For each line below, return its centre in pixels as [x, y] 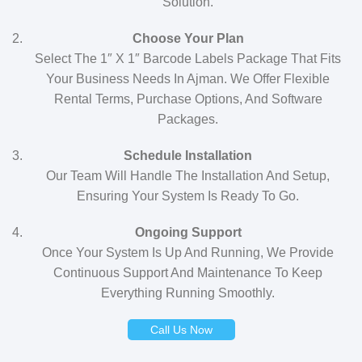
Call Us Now [181, 330]
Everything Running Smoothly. [188, 293]
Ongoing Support [188, 232]
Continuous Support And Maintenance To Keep [188, 273]
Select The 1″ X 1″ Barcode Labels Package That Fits [188, 59]
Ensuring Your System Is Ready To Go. [188, 196]
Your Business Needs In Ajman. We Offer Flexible [188, 79]
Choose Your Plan [188, 38]
